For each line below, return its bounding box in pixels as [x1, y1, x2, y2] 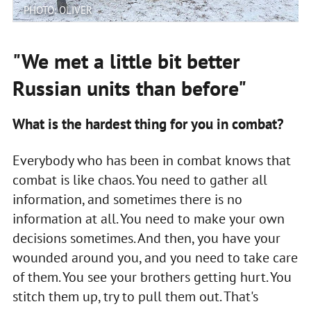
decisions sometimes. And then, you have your [12, 228, 280, 247]
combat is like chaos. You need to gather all [12, 170, 267, 189]
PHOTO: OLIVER [23, 3, 92, 17]
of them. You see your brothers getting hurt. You [12, 267, 292, 286]
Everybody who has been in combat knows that [12, 151, 291, 169]
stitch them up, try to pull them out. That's [12, 287, 258, 305]
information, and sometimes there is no [12, 190, 242, 208]
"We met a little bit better [12, 47, 240, 74]
